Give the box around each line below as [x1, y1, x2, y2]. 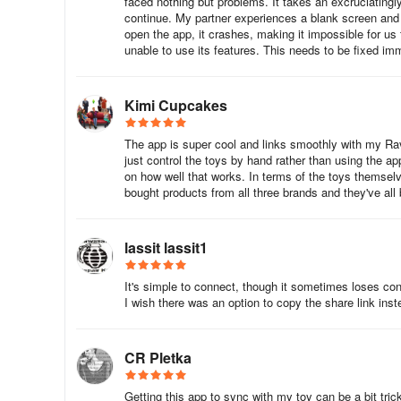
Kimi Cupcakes [124, 95, 227, 115]
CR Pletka [124, 347, 192, 368]
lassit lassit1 [124, 237, 208, 258]
